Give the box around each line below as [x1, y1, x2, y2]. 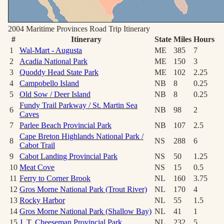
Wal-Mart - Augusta [19, 46, 82, 54]
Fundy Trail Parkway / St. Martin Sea [19, 101, 137, 109]
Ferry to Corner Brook [19, 174, 90, 182]
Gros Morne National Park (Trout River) [19, 185, 147, 193]
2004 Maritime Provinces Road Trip [8, 24, 121, 33]
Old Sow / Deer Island [19, 90, 90, 98]
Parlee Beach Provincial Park [19, 121, 111, 129]
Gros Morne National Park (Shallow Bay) [19, 207, 151, 215]
